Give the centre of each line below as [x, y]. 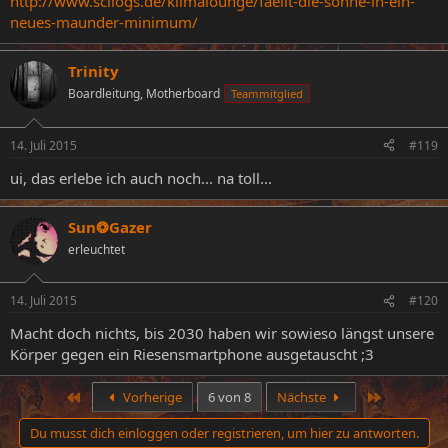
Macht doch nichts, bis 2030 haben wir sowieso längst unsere [222, 333]
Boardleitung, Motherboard [144, 93]
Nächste [302, 397]
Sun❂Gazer [110, 226]
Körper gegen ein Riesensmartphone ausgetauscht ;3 [192, 354]
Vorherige [150, 397]
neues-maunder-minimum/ [104, 22]
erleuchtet [96, 249]
